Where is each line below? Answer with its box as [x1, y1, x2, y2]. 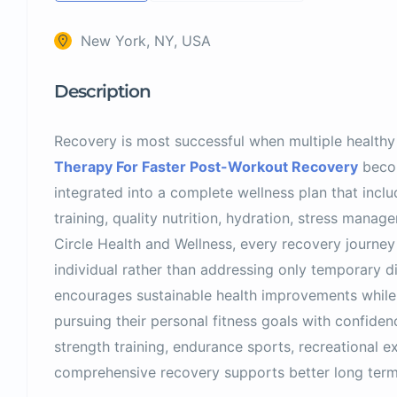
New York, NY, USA [81, 31, 211, 50]
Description [54, 80, 151, 102]
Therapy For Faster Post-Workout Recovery [54, 157, 358, 175]
